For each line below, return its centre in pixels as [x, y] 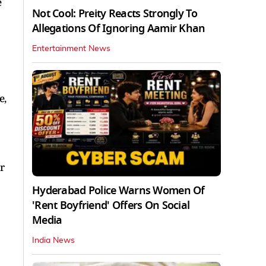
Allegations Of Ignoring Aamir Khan [119, 28]
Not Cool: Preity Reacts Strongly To [115, 13]
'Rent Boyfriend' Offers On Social [111, 205]
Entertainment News [71, 48]
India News [53, 240]
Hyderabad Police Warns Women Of [118, 190]
